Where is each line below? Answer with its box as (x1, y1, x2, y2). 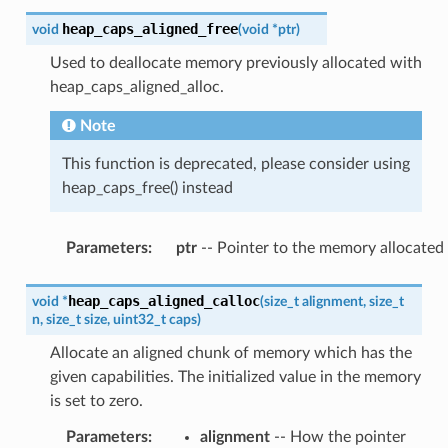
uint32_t (112, 311, 166, 327)
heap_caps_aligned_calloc (67, 292, 260, 309)
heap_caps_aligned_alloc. (49, 78, 224, 95)
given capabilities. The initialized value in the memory (49, 368, 421, 385)
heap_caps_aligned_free (61, 20, 238, 37)
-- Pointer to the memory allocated (196, 239, 444, 256)
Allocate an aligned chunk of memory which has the (49, 344, 412, 361)
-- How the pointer (269, 428, 406, 445)
